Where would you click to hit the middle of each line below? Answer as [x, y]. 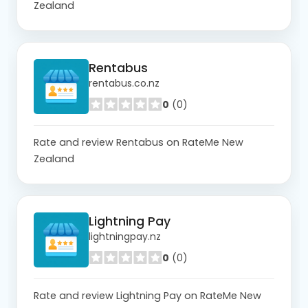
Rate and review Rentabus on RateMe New [139, 142]
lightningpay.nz [125, 237]
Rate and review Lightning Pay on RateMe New [147, 295]
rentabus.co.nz [124, 84]
